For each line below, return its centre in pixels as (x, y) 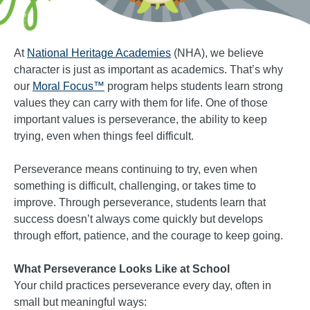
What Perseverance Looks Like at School (122, 268)
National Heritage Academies (99, 53)
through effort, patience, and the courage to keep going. (148, 235)
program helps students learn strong (194, 86)
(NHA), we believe (217, 53)
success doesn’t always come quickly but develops (138, 219)
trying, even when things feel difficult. (104, 136)
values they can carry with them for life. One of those (141, 102)
